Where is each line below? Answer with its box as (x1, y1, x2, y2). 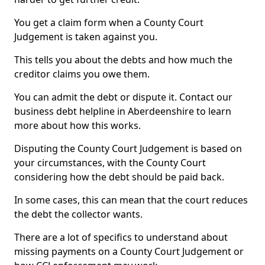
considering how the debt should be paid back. (14, 170, 224, 183)
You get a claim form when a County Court (14, 16, 203, 29)
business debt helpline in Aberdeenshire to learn (14, 105, 231, 118)
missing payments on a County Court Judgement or (14, 245, 244, 258)
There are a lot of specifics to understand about (14, 231, 228, 244)
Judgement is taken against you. (14, 30, 157, 43)
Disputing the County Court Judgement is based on (14, 142, 242, 155)
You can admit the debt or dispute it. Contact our (14, 91, 232, 104)
